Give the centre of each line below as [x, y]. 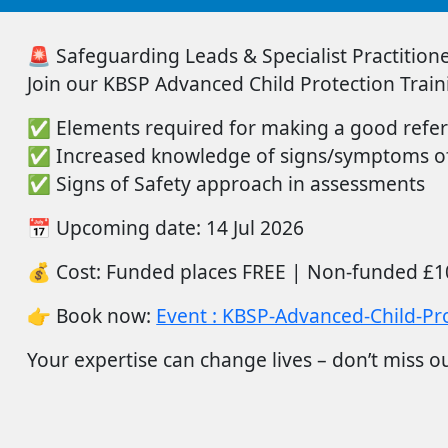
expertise [116, 359]
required [185, 127]
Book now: [104, 315]
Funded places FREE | [204, 271]
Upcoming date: [129, 227]
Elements [98, 127]
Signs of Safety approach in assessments [241, 183]
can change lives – [245, 359]
